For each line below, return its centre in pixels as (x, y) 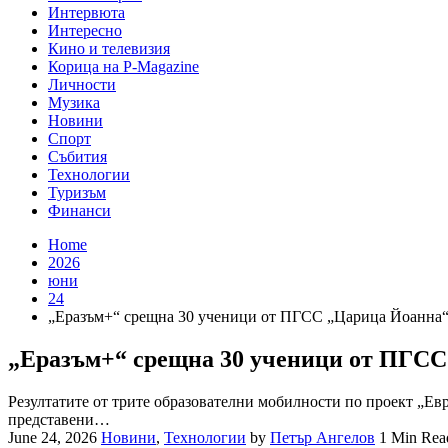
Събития (77, 157)
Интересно (85, 31)
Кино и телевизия (109, 49)
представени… (59, 420)
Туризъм (77, 193)
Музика (74, 103)
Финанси (79, 211)
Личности (82, 85)
